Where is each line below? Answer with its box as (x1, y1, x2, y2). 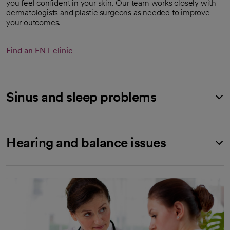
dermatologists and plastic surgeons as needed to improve (6, 7, 210, 17)
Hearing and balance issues (6, 134, 166, 150)
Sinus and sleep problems (6, 88, 156, 105)
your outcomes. (6, 17, 61, 27)
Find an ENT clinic (6, 45, 73, 55)
